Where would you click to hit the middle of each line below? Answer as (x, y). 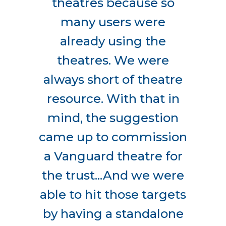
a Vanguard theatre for (113, 156)
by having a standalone (113, 213)
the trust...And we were (113, 175)
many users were (113, 22)
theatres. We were (113, 60)
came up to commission (113, 137)
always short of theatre (113, 79)
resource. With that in (113, 98)
